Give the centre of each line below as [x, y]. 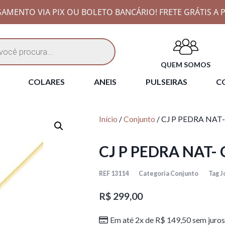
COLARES [47, 82]
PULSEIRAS [166, 82]
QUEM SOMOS [186, 64]
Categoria [154, 173]
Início [108, 119]
